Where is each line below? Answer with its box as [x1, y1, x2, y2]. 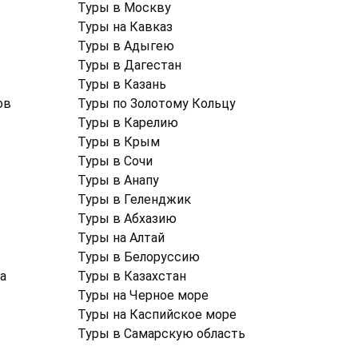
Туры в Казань [78, 77, 166, 93]
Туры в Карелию [78, 115, 178, 131]
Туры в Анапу [78, 173, 159, 189]
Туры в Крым [78, 134, 160, 150]
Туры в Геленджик [78, 192, 191, 208]
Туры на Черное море [78, 288, 209, 304]
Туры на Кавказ [78, 19, 173, 35]
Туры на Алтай [78, 230, 165, 246]
